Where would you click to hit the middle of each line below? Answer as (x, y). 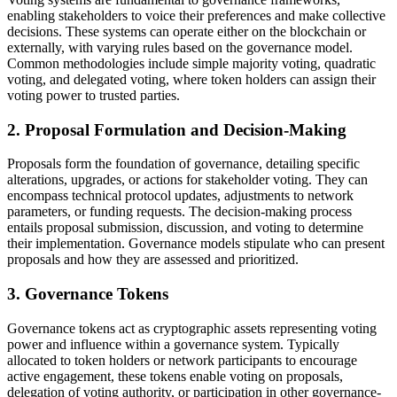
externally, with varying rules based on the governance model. (180, 47)
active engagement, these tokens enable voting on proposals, (175, 376)
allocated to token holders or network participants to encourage (182, 360)
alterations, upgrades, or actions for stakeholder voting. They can (187, 180)
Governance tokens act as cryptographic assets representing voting (192, 328)
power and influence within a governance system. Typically (173, 344)
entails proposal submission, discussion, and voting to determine (185, 228)
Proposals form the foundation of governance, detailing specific (183, 164)
